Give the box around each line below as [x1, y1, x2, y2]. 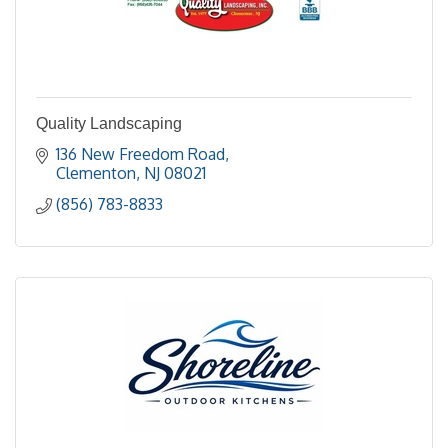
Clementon [56, 163, 136, 183]
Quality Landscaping [36, 115, 182, 132]
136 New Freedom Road [56, 144, 225, 164]
